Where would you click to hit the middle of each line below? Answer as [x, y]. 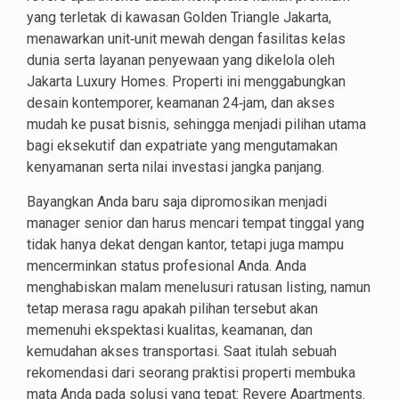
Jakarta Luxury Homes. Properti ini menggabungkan [186, 81]
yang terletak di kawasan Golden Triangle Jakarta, [179, 17]
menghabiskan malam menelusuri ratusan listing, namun [199, 287]
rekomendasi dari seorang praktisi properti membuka [191, 372]
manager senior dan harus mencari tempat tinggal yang [195, 223]
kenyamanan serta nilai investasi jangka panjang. [175, 167]
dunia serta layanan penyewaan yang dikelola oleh [181, 60]
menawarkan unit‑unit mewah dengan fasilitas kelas [186, 38]
